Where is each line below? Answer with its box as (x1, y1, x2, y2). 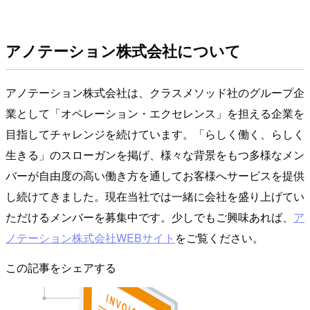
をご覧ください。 (175, 229, 264, 246)
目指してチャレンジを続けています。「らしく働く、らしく (6, 125, 304, 142)
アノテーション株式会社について (6, 39, 241, 62)
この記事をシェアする (6, 259, 116, 275)
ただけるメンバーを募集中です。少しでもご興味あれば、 (6, 208, 293, 225)
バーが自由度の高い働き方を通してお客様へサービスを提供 (6, 167, 304, 183)
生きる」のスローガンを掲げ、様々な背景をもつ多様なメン (6, 146, 304, 163)
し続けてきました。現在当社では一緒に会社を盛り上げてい (6, 188, 304, 204)
